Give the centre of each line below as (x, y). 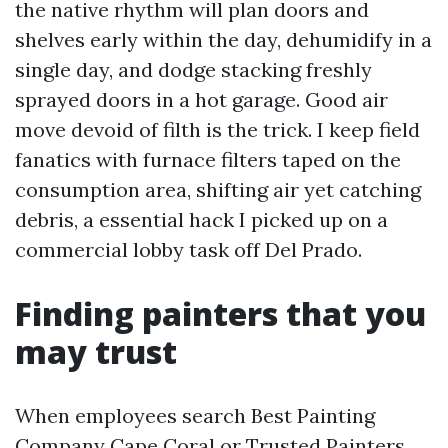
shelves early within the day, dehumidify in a (223, 39)
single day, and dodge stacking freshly (193, 69)
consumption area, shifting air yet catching (218, 189)
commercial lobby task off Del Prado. (188, 249)
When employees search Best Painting (195, 415)
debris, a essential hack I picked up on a (201, 219)
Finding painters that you (220, 313)
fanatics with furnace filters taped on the (208, 159)
